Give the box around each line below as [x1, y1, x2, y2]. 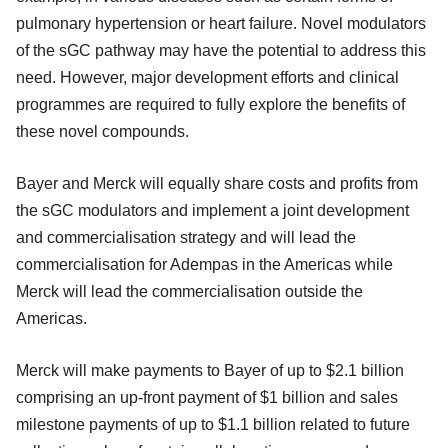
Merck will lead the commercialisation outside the [16, 282, 363, 300]
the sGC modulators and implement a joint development [16, 201, 409, 219]
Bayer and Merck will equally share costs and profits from [16, 174, 418, 192]
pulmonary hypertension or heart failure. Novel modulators [16, 14, 426, 32]
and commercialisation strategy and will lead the [16, 228, 356, 246]
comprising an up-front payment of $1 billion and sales [16, 388, 398, 406]
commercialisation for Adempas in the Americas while [16, 255, 393, 273]
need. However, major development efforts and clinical [16, 68, 399, 86]
